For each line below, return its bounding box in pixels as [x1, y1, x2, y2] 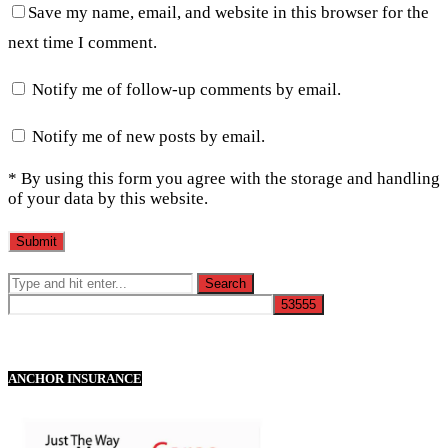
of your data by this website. [8, 188, 208, 208]
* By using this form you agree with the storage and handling [8, 168, 440, 188]
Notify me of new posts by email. [32, 126, 265, 146]
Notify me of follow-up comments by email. [32, 79, 341, 99]
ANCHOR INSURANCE [8, 370, 142, 386]
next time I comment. [8, 32, 157, 52]
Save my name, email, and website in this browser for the [28, 2, 429, 22]
